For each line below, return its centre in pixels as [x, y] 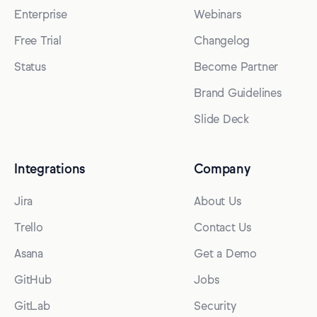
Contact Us [223, 228]
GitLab [32, 307]
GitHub [33, 281]
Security [215, 307]
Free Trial [38, 41]
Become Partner [236, 68]
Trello [29, 228]
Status [30, 68]
